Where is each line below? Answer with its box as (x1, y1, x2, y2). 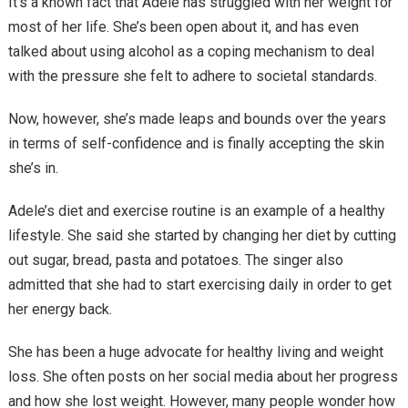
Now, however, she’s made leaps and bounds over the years (7, 110, 386, 127)
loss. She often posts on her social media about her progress (7, 368, 398, 385)
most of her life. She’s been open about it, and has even (7, 18, 359, 36)
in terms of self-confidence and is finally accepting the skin (7, 135, 384, 152)
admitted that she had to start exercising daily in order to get (7, 276, 392, 293)
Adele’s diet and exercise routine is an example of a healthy (7, 202, 385, 219)
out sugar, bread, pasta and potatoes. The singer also (7, 251, 343, 269)
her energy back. (7, 301, 112, 318)
